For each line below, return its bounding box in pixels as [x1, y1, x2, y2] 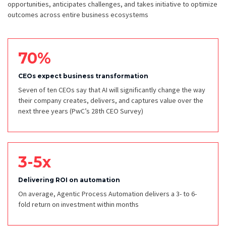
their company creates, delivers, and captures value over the [18, 96, 203, 105]
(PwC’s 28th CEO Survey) [70, 106, 143, 116]
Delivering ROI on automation [18, 176, 120, 184]
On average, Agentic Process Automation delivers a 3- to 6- [18, 189, 197, 199]
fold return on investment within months [18, 200, 139, 209]
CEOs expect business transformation [18, 72, 148, 80]
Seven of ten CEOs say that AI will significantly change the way [18, 85, 205, 95]
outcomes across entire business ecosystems [8, 10, 148, 20]
